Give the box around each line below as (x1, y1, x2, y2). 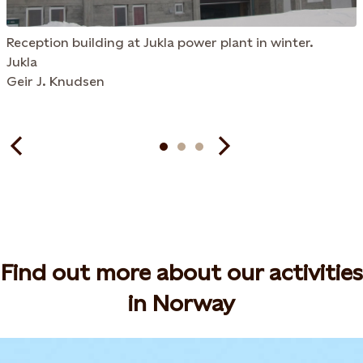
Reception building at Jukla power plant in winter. (6, 35, 314, 50)
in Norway (128, 290, 235, 316)
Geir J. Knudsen (6, 74, 105, 89)
